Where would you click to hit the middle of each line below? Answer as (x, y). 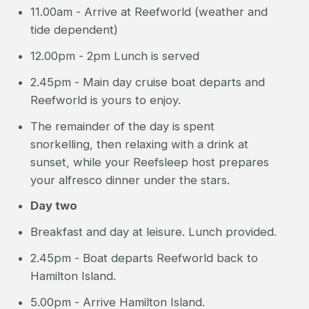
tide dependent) (74, 29)
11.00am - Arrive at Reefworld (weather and (149, 11)
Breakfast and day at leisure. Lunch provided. (153, 232)
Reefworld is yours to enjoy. (105, 100)
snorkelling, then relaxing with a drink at (139, 144)
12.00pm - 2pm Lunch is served (114, 56)
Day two (53, 206)
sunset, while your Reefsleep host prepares (149, 162)
